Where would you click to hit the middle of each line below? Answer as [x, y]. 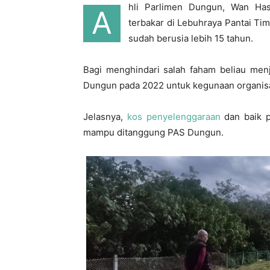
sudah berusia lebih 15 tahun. [191, 38]
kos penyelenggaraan [174, 117]
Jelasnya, [105, 117]
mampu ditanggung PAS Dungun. [153, 132]
